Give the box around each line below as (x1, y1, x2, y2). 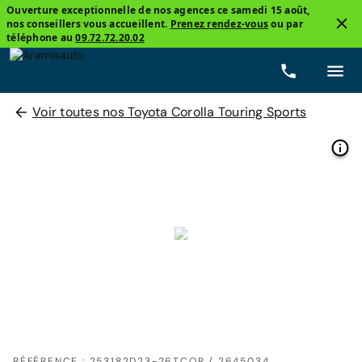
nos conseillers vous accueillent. (6, 17, 170, 31)
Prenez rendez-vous (170, 17, 268, 31)
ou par (268, 17, 303, 31)
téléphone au (6, 31, 76, 44)
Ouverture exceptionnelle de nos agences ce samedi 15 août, (6, 3, 310, 17)
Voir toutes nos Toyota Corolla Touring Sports (32, 103, 307, 120)
